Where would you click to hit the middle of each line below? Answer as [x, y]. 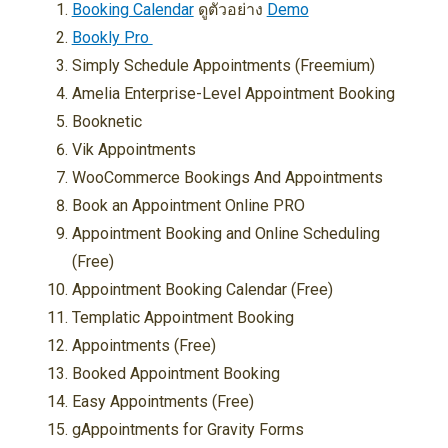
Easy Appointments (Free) [162, 401]
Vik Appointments [133, 149]
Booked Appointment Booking [175, 373]
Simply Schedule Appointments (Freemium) [223, 65]
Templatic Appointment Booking [182, 317]
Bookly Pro [112, 37]
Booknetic [106, 121]
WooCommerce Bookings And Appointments [227, 177]
